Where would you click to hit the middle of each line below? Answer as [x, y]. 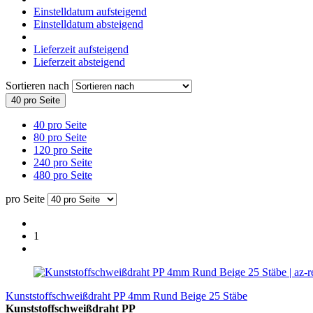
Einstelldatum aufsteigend [90, 11]
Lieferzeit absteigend [79, 61]
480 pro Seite [63, 175]
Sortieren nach [39, 85]
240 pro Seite [63, 162]
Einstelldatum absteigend [88, 24]
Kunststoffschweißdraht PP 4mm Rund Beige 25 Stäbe [126, 296]
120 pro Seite [63, 150]
